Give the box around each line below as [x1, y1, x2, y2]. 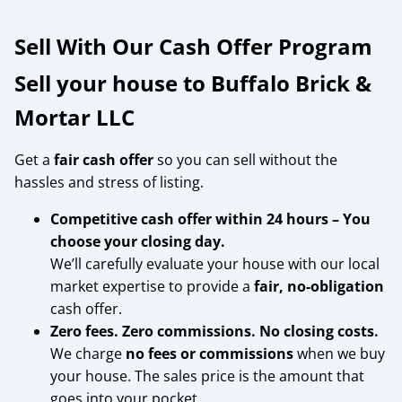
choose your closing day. [50, 231, 225, 251]
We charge [50, 343, 126, 363]
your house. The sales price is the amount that [50, 365, 364, 386]
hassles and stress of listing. [14, 171, 204, 192]
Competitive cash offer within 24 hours [50, 208, 328, 229]
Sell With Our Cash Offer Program [14, 31, 372, 61]
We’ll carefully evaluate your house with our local [50, 253, 380, 274]
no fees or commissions [126, 343, 293, 363]
